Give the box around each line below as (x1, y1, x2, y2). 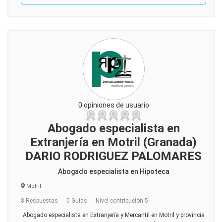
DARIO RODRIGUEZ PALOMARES (25, 149, 202, 163)
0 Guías (66, 197, 87, 204)
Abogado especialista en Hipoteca (57, 167, 169, 175)
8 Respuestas (21, 197, 58, 204)
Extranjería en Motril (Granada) (30, 135, 197, 149)
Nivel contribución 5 (96, 197, 148, 204)
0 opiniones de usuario (78, 101, 149, 109)
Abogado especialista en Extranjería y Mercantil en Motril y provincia (22, 212, 205, 219)
